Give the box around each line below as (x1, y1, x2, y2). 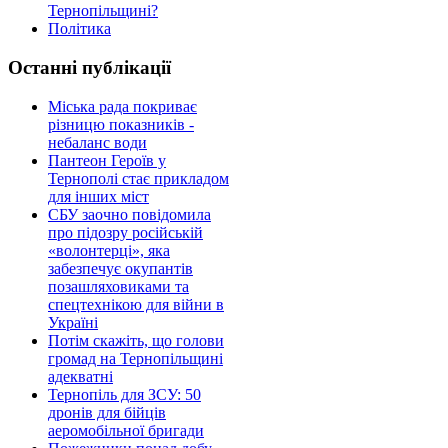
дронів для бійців (48, 403, 166, 421)
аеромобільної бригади (48, 421, 204, 439)
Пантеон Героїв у (48, 151, 166, 169)
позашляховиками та (48, 277, 189, 295)
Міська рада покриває (48, 97, 197, 115)
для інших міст (48, 187, 149, 205)
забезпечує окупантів (48, 259, 193, 277)
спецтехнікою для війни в (48, 295, 224, 313)
